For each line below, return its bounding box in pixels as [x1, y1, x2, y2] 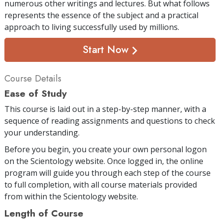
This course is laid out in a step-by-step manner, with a [4, 103, 206, 114]
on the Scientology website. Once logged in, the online [4, 155, 203, 166]
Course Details [4, 71, 61, 85]
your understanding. [4, 127, 80, 138]
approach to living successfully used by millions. [4, 21, 179, 32]
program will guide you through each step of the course [4, 167, 211, 178]
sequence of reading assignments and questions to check [4, 115, 215, 126]
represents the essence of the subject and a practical [4, 9, 198, 21]
